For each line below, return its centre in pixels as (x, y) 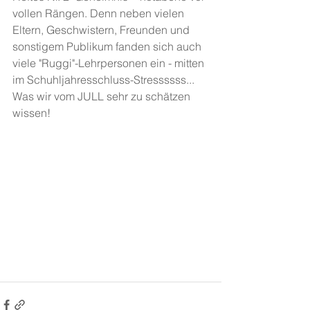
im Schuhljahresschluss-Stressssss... (105, 79)
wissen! (31, 112)
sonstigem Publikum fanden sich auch (108, 46)
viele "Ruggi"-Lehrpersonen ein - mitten (110, 63)
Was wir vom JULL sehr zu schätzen (103, 96)
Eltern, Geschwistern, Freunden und (102, 29)
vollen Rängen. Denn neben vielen (100, 13)
